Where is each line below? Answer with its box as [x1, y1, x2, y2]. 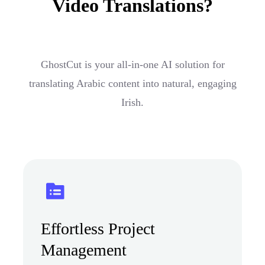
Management [41, 240, 127, 259]
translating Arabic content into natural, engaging [28, 77, 237, 89]
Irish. [121, 96, 144, 108]
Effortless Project [41, 219, 155, 238]
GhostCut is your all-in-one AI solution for [40, 58, 225, 70]
